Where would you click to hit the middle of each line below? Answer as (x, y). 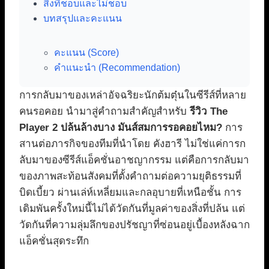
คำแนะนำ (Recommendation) (117, 68)
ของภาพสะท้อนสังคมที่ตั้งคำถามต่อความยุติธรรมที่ (130, 177)
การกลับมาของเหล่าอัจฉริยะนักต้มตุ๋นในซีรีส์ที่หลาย (133, 95)
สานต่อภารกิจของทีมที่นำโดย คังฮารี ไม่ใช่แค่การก (132, 144)
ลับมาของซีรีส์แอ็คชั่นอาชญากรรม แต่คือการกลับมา (134, 160)
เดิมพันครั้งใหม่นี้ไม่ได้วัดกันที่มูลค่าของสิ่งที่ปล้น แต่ (132, 209)
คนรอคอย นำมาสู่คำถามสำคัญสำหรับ (104, 112)
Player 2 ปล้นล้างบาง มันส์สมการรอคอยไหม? (121, 128)
